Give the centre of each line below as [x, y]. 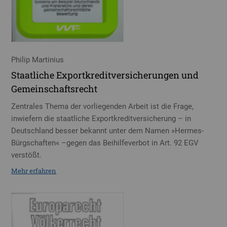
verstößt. [27, 155]
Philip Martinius [38, 60]
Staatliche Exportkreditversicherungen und [105, 75]
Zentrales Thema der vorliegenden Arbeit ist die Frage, [103, 107]
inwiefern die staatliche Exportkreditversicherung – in [101, 119]
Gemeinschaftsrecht [54, 89]
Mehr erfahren [34, 171]
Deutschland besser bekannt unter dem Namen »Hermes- [108, 131]
